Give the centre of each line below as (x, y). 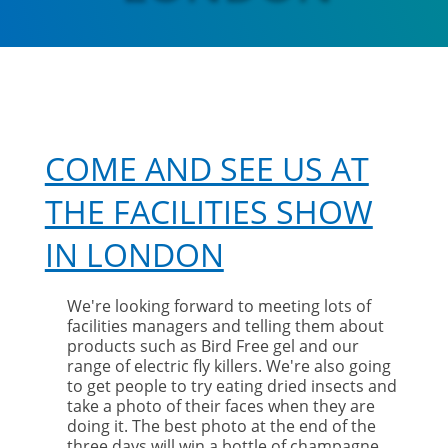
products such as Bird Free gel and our (213, 346)
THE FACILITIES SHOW (208, 211)
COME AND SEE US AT (206, 168)
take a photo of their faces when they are (221, 406)
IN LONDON (134, 254)
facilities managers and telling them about (226, 326)
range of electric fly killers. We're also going (229, 366)
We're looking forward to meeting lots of (219, 306)
